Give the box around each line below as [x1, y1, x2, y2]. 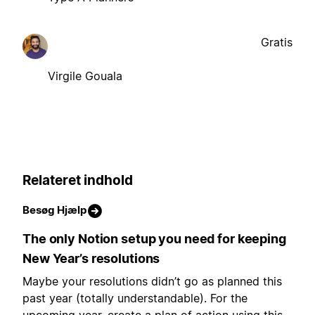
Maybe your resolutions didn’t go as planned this [22, 274, 282, 289]
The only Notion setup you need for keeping [22, 231, 286, 247]
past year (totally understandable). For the [22, 291, 247, 306]
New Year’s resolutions [22, 251, 160, 266]
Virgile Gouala [48, 68, 122, 83]
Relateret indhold [22, 172, 133, 188]
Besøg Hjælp [22, 203, 86, 217]
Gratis [261, 34, 292, 49]
